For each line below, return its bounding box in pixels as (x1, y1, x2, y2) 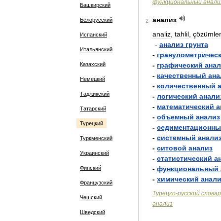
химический (157, 175, 199, 183)
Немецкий (80, 76, 105, 82)
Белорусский (80, 17, 112, 23)
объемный (157, 113, 194, 121)
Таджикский (80, 91, 110, 97)
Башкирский (80, 2, 110, 8)
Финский (80, 165, 101, 171)
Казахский (80, 61, 106, 67)
